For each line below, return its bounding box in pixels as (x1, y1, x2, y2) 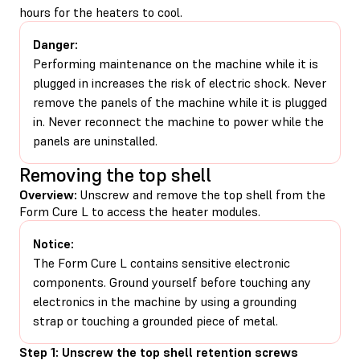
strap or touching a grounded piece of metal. (33, 312, 278, 329)
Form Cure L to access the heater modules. (19, 202, 260, 219)
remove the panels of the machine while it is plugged (33, 93, 327, 110)
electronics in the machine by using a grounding (33, 292, 297, 309)
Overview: (19, 186, 80, 202)
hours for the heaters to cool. (19, 3, 182, 20)
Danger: (33, 35, 78, 52)
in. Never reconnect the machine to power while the (33, 112, 324, 129)
